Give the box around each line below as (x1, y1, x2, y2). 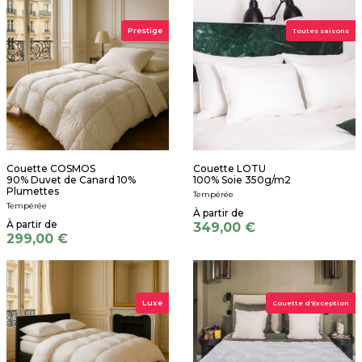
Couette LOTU (193, 162, 266, 175)
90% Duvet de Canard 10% (6, 173, 136, 186)
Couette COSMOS (6, 162, 95, 175)
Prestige (128, 25, 162, 35)
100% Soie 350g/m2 (193, 173, 291, 186)
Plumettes (6, 184, 59, 197)
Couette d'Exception (272, 298, 349, 307)
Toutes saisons (293, 26, 349, 35)
